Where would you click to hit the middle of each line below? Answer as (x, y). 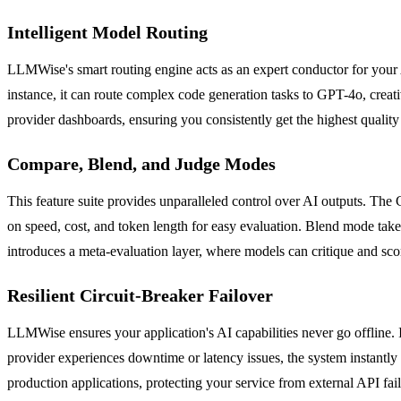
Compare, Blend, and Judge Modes (141, 163)
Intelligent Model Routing (107, 32)
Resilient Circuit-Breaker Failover (140, 295)
